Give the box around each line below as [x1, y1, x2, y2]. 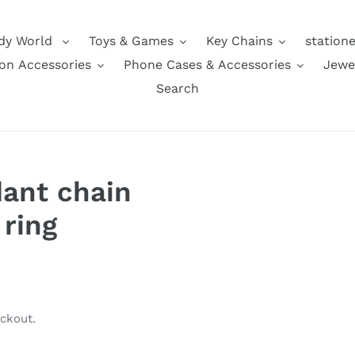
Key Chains [206, 33, 273, 48]
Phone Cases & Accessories [124, 57, 291, 72]
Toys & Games [89, 33, 174, 48]
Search [155, 81, 199, 96]
